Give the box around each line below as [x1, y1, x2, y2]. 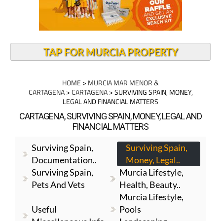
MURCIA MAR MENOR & [88, 77, 159, 88]
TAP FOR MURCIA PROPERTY [43, 46, 178, 58]
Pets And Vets [31, 179, 85, 190]
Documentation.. [31, 154, 97, 165]
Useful [31, 204, 57, 215]
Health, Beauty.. [119, 179, 181, 190]
